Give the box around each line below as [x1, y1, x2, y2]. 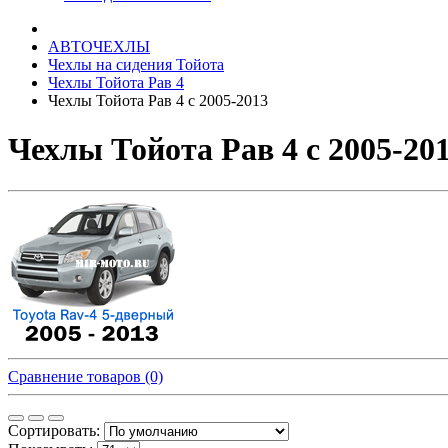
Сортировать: [8, 421, 100, 439]
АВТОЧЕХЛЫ [48, 38, 150, 55]
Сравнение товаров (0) [8, 367, 163, 385]
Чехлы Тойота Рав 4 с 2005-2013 [48, 92, 268, 109]
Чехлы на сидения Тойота [48, 56, 224, 73]
